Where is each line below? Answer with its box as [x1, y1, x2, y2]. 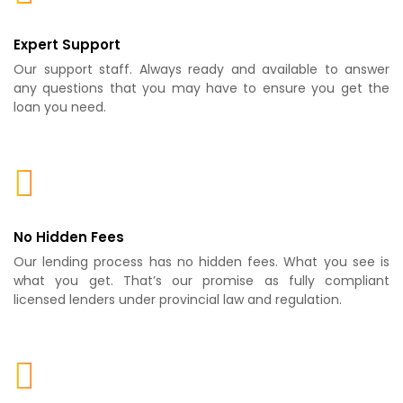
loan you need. [13, 98, 106, 117]
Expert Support [13, 35, 121, 55]
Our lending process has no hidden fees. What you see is [13, 253, 390, 272]
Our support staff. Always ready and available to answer [13, 60, 390, 79]
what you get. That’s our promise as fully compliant [13, 272, 390, 291]
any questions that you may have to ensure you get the [13, 79, 390, 98]
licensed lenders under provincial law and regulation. [13, 291, 342, 309]
